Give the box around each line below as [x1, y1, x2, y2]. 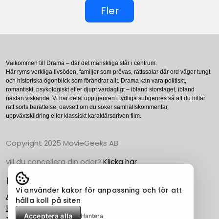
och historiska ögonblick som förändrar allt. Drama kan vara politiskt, [6, 77, 186, 84]
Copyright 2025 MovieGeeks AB [6, 137, 118, 148]
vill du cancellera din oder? [6, 156, 103, 167]
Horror [6, 202, 31, 214]
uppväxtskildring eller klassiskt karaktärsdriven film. [6, 112, 141, 119]
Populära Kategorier [6, 174, 106, 188]
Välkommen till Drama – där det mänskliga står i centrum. [6, 59, 157, 66]
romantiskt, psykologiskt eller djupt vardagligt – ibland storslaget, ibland [6, 86, 195, 93]
